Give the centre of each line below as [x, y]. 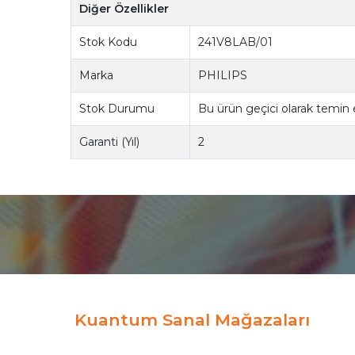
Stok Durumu [117, 109]
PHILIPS [223, 76]
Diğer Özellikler [124, 9]
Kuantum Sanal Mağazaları [192, 319]
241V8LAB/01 [236, 42]
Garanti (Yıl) [110, 142]
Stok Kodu [109, 42]
